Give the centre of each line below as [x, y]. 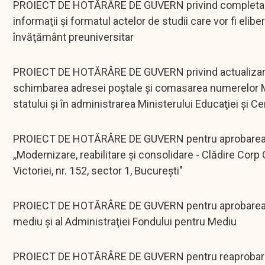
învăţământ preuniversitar [73, 37]
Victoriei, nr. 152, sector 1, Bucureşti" [98, 171]
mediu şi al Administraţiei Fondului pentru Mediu [125, 222]
